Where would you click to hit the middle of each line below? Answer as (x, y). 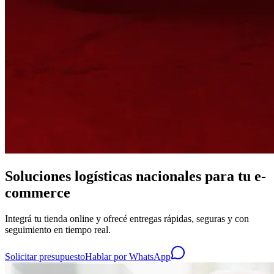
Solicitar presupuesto (45, 256)
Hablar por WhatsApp (128, 256)
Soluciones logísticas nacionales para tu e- (135, 176)
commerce (38, 192)
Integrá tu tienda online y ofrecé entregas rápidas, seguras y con (127, 218)
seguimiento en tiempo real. (58, 229)
